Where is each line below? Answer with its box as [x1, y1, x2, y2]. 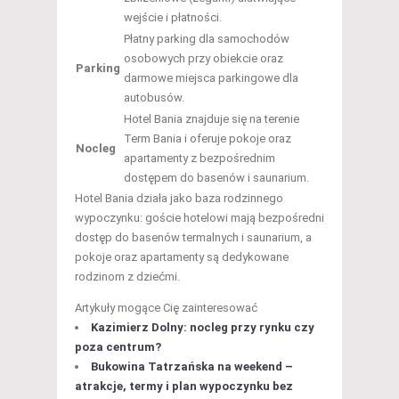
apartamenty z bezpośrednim [124, 151, 275, 165]
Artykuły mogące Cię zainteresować [75, 300, 257, 314]
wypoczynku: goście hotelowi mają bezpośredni [75, 210, 324, 224]
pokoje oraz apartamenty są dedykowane [75, 249, 289, 264]
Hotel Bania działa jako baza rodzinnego [75, 191, 283, 205]
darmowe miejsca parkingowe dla [124, 70, 298, 85]
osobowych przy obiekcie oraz [124, 51, 283, 65]
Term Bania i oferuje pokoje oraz [124, 131, 291, 145]
